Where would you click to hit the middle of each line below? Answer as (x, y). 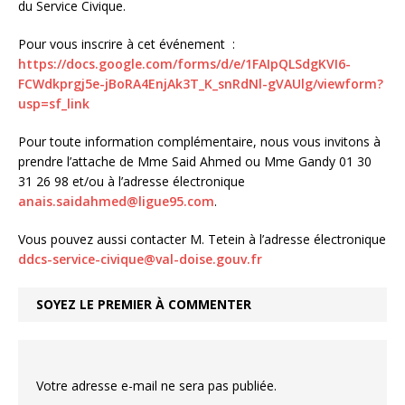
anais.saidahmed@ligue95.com (116, 201)
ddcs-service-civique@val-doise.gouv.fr (140, 259)
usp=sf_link (54, 103)
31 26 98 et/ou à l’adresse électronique (132, 181)
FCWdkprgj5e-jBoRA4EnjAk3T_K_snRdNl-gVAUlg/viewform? (201, 83)
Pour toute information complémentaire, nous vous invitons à (199, 141)
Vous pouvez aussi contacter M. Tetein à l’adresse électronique (202, 239)
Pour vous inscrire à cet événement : (127, 43)
